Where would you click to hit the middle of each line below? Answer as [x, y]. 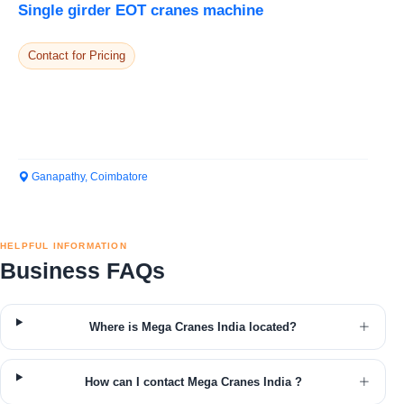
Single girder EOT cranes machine [141, 10]
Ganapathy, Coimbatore [88, 177]
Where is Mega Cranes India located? [193, 327]
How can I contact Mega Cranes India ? [193, 382]
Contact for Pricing [77, 55]
